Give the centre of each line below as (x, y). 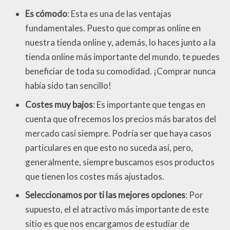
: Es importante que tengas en (149, 104)
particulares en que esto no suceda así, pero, (109, 147)
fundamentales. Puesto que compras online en (113, 28)
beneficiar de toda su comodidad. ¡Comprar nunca (120, 71)
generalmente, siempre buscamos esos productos (120, 162)
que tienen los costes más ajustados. (95, 176)
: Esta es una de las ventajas (119, 14)
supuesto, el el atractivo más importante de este (117, 209)
